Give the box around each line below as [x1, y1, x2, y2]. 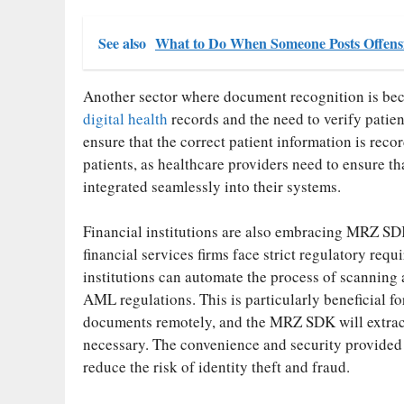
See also [98, 32, 146, 53]
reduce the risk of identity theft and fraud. [83, 356, 350, 378]
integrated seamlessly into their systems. [83, 175, 341, 197]
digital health [83, 107, 168, 129]
